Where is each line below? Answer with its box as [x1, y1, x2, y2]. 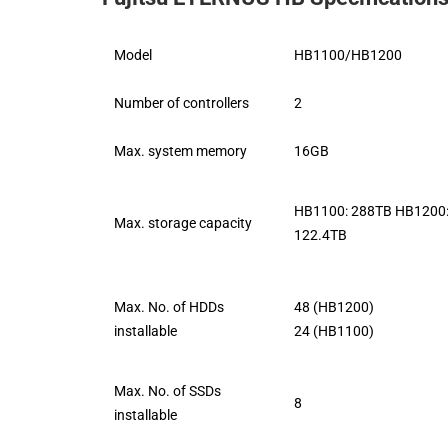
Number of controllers [114, 94, 249, 111]
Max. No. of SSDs [114, 382, 221, 399]
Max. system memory [114, 142, 247, 159]
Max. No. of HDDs [114, 298, 224, 315]
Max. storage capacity [114, 214, 252, 231]
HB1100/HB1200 [294, 46, 402, 63]
